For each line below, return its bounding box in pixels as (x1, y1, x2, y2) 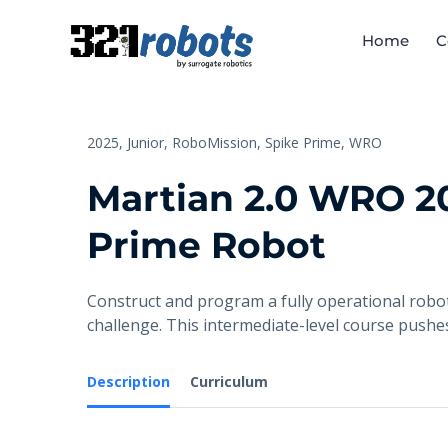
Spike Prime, (265, 133, 345, 153)
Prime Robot (87, 223, 326, 268)
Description (87, 372, 170, 392)
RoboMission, (172, 133, 261, 153)
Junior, (127, 133, 168, 153)
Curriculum (190, 372, 268, 392)
